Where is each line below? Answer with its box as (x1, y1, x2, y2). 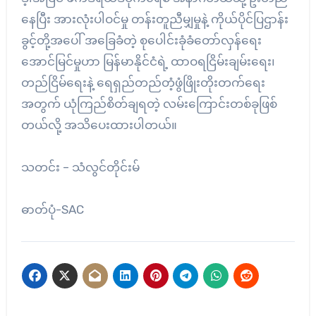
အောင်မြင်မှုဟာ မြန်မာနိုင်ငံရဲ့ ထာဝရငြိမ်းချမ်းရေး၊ (20, 54, 275, 68)
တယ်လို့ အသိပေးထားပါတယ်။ (20, 117, 177, 132)
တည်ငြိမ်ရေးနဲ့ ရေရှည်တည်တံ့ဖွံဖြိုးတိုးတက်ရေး (20, 75, 265, 90)
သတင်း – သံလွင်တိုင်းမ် (20, 159, 140, 174)
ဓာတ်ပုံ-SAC (20, 202, 84, 217)
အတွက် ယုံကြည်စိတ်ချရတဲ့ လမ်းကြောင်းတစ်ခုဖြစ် (20, 96, 277, 111)
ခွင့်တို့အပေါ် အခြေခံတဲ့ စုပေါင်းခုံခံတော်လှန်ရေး (20, 32, 262, 47)
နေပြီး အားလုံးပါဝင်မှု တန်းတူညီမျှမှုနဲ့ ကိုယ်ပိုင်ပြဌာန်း (20, 11, 288, 26)
